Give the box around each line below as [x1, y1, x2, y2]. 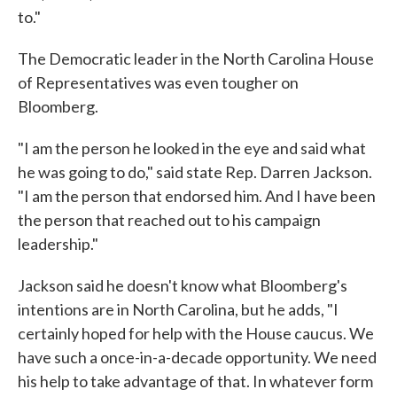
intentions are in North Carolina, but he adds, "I [18, 300, 339, 319]
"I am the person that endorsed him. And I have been [18, 186, 376, 206]
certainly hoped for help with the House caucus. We [18, 323, 374, 343]
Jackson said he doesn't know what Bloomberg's [18, 276, 347, 295]
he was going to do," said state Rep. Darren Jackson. [18, 162, 372, 182]
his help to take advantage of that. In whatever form [18, 371, 373, 391]
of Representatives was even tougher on [18, 73, 299, 92]
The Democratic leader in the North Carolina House [18, 49, 374, 68]
